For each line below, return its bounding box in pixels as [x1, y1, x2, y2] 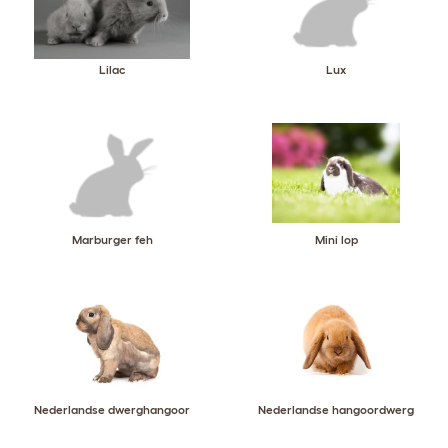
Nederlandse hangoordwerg [258, 403, 414, 416]
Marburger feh [71, 233, 153, 246]
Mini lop [314, 233, 358, 246]
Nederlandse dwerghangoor [34, 403, 190, 416]
